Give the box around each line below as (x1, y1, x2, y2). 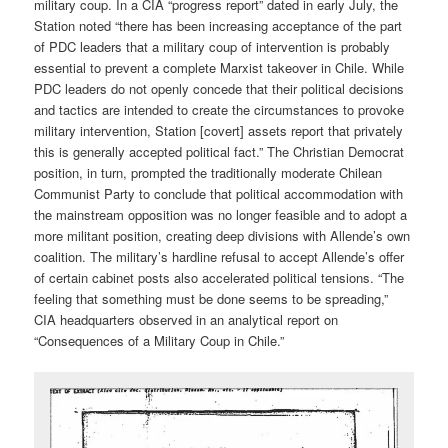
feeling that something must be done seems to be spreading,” (34, 288, 389, 308)
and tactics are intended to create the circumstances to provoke (34, 99, 405, 119)
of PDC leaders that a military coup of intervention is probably (34, 36, 391, 56)
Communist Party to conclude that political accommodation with (34, 183, 404, 203)
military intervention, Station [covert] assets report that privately (34, 120, 404, 140)
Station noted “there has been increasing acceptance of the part (34, 15, 403, 35)
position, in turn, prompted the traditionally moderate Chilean (34, 162, 383, 182)
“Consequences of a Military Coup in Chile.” (34, 330, 285, 350)
